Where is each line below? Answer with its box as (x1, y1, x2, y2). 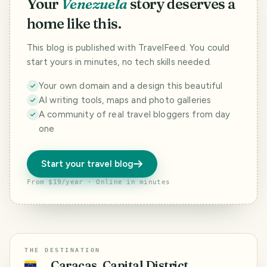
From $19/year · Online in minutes (27, 178, 170, 187)
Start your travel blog (41, 159, 133, 170)
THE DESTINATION (24, 247, 101, 254)
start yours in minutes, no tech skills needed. (27, 57, 212, 68)
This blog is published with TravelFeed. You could (27, 42, 230, 54)
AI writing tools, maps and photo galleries (39, 95, 212, 106)
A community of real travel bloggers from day (39, 109, 231, 120)
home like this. (27, 15, 121, 33)
